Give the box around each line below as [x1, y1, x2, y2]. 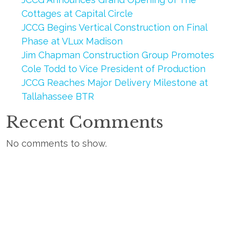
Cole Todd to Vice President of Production [21, 63, 205, 74]
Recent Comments [6, 112, 164, 132]
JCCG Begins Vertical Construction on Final [21, 22, 207, 33]
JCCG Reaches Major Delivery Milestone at [21, 77, 208, 88]
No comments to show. [6, 138, 107, 149]
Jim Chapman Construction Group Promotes [21, 50, 214, 60]
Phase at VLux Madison [21, 36, 123, 47]
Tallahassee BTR [21, 91, 94, 102]
